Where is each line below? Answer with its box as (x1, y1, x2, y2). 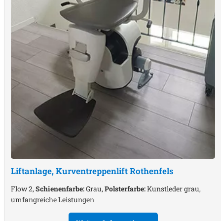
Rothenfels (130, 165, 174, 177)
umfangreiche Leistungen (11, 195, 94, 205)
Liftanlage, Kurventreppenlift (11, 165, 130, 177)
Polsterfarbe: (105, 184, 146, 194)
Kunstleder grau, (146, 184, 201, 194)
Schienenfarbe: (36, 184, 84, 194)
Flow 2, (11, 184, 36, 194)
